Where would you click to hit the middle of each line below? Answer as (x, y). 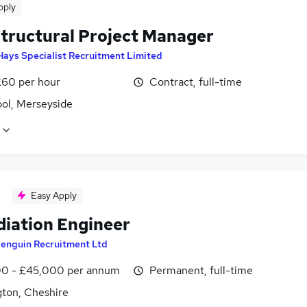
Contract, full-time (196, 82)
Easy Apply (54, 196)
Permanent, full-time (201, 271)
